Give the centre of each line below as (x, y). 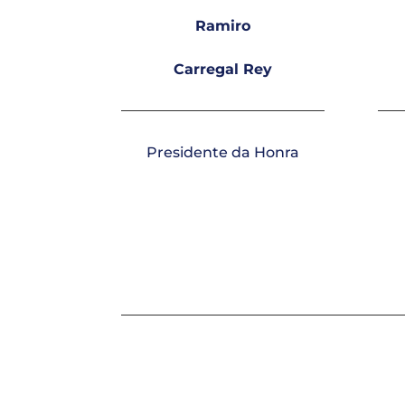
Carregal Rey (223, 69)
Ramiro (223, 25)
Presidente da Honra (223, 152)
